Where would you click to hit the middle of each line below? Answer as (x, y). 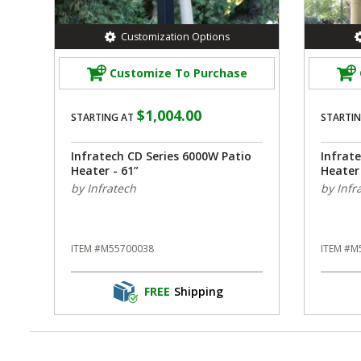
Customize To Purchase (178, 73)
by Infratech (104, 188)
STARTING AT (102, 117)
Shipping (198, 292)
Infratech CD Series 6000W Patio (161, 156)
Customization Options (175, 36)
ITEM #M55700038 (112, 248)
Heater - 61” (105, 170)
